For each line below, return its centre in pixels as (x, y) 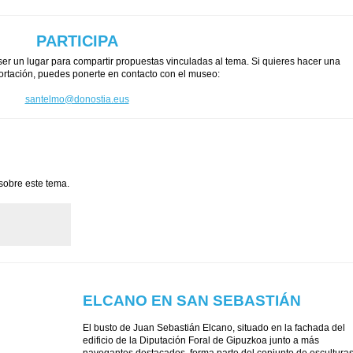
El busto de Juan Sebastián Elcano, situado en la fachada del (214, 328)
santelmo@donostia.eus (77, 100)
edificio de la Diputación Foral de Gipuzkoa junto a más (201, 341)
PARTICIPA (77, 41)
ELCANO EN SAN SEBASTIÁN (192, 300)
